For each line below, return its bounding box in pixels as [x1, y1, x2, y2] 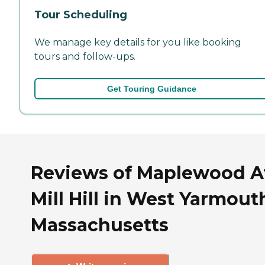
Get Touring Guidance [106, 83, 196, 93]
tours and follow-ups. [34, 50, 135, 62]
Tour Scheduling [34, 8, 127, 21]
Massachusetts [31, 214, 169, 236]
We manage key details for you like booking [34, 36, 241, 48]
